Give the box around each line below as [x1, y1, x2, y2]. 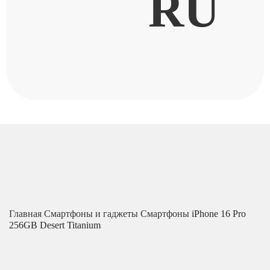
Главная [9, 209, 44, 219]
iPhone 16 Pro [192, 209, 246, 219]
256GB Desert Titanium [9, 220, 101, 231]
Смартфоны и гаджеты [44, 209, 140, 219]
